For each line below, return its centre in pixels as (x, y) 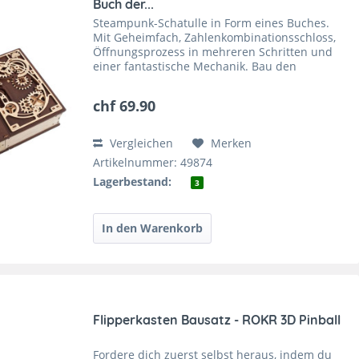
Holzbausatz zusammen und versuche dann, (213, 80)
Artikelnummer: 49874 (153, 162)
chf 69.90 (125, 105)
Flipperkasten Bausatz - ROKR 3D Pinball (217, 320)
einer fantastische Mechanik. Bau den (195, 66)
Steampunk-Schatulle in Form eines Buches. (212, 22)
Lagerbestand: (133, 181)
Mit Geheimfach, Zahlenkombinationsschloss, (215, 37)
